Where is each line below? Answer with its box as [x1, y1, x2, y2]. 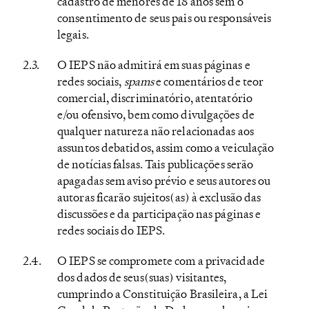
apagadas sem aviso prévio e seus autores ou [57, 172, 271, 188]
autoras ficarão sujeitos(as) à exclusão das [57, 189, 261, 205]
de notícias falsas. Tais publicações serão [57, 156, 254, 172]
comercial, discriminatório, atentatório [57, 90, 252, 106]
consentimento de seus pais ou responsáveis [57, 10, 272, 26]
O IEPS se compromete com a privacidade [57, 252, 265, 268]
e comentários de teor [154, 73, 264, 89]
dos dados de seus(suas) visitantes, [57, 269, 227, 285]
